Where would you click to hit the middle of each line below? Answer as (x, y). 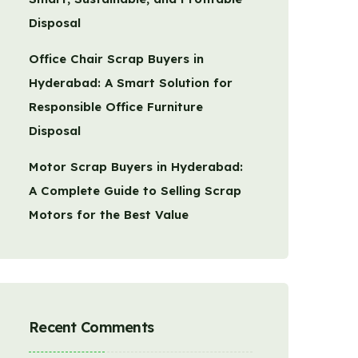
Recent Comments (91, 327)
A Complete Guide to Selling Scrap (135, 191)
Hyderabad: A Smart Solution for (131, 83)
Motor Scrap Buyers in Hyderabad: (136, 167)
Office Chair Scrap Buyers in (116, 59)
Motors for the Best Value (109, 215)
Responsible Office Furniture (116, 107)
